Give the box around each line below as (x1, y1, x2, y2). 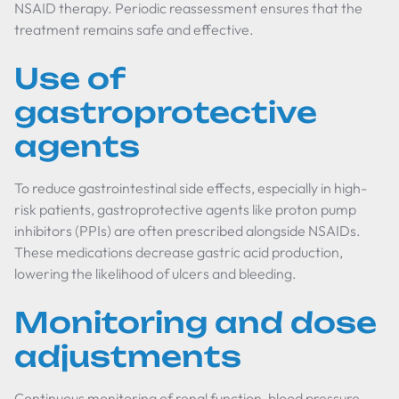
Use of (14, 61, 125, 96)
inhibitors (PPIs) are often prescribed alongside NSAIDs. (14, 222, 361, 240)
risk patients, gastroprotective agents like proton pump (14, 200, 356, 218)
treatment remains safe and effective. (14, 20, 254, 38)
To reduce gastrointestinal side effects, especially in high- (14, 179, 367, 197)
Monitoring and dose (14, 305, 377, 340)
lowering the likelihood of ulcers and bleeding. (14, 265, 297, 282)
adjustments (14, 338, 241, 374)
